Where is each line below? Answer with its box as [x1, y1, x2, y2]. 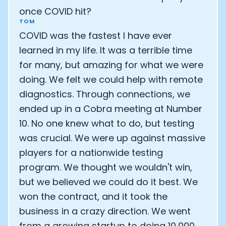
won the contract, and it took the [19, 190, 167, 203]
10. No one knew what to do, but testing [19, 117, 194, 130]
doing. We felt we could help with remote [19, 73, 203, 86]
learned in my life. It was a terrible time [19, 44, 192, 56]
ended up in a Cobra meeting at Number [19, 102, 202, 115]
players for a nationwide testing [19, 146, 163, 159]
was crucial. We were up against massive [19, 132, 205, 144]
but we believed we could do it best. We [19, 176, 198, 188]
